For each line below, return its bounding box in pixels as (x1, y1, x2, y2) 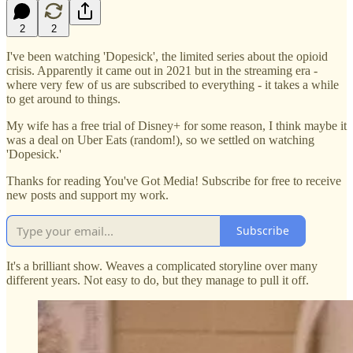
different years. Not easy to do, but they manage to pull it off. (6, 273, 309, 287)
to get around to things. (6, 91, 121, 106)
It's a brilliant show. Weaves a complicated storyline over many (6, 258, 318, 273)
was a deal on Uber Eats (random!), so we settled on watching (6, 132, 314, 147)
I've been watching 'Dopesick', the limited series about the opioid (6, 49, 328, 63)
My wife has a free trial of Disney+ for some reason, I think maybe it (6, 118, 347, 132)
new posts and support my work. (6, 188, 169, 202)
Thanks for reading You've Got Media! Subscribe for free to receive (6, 173, 341, 188)
